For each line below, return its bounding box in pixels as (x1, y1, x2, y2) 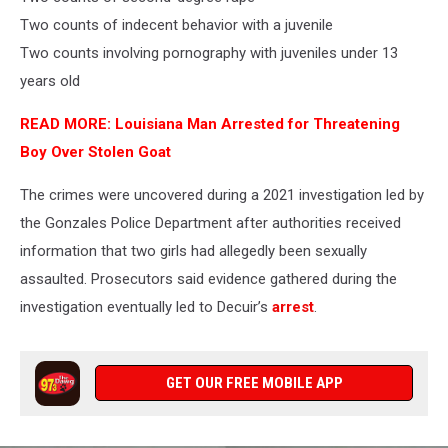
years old (20, 72, 80, 91)
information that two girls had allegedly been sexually (20, 242, 367, 261)
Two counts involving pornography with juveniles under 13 (20, 44, 398, 63)
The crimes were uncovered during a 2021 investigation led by (20, 186, 424, 205)
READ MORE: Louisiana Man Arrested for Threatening (20, 115, 400, 134)
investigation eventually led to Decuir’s (20, 298, 272, 317)
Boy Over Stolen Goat (20, 143, 171, 162)
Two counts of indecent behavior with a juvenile (20, 16, 333, 35)
